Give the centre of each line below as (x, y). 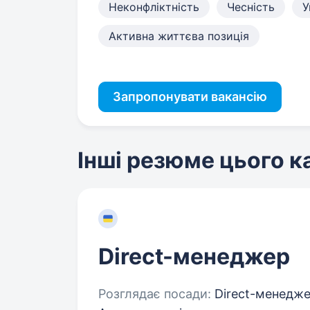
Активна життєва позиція (179, 36)
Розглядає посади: (155, 294)
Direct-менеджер (194, 256)
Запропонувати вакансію (190, 97)
